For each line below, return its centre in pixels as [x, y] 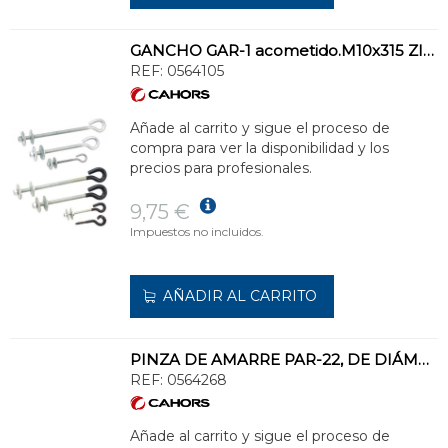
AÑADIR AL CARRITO [240, 295]
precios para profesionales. [221, 167]
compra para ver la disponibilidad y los [259, 147]
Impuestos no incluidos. [197, 231]
